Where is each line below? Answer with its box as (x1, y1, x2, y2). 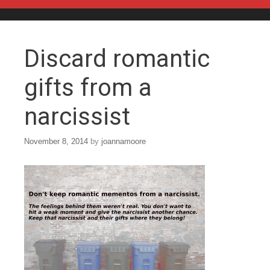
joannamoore (101, 136, 146, 146)
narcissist (24, 102, 130, 131)
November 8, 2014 (24, 136, 88, 146)
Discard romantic (24, 45, 210, 74)
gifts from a (24, 74, 152, 102)
